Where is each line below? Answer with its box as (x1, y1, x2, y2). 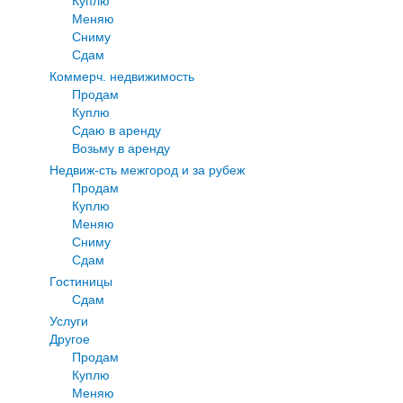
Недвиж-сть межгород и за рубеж (49, 162, 245, 177)
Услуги (49, 313, 88, 328)
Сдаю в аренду (72, 122, 161, 138)
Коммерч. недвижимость (49, 68, 194, 84)
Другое (49, 331, 90, 346)
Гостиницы (49, 273, 112, 289)
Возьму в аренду (72, 140, 170, 156)
